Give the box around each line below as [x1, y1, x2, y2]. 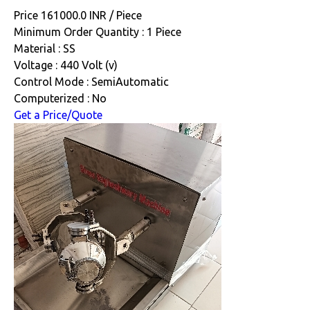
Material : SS [14, 42, 75, 55]
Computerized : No [14, 92, 107, 105]
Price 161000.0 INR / [14, 9, 116, 22]
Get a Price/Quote [14, 109, 102, 122]
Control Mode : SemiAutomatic [14, 75, 169, 89]
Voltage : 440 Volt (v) [14, 59, 118, 72]
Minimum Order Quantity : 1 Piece [14, 26, 181, 39]
